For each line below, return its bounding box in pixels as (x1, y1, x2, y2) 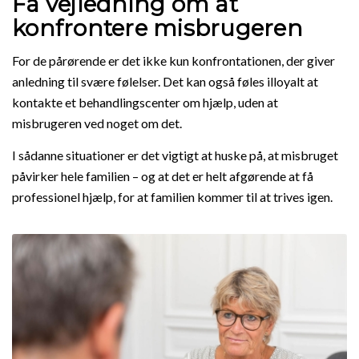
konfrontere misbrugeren (12, 14, 303, 42)
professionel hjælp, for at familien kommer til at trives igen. (12, 188, 333, 204)
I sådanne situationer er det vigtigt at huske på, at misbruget (12, 147, 338, 163)
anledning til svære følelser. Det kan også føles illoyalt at (12, 74, 318, 90)
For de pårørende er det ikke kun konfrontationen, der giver (12, 53, 335, 69)
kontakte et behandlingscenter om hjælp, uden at (12, 95, 278, 111)
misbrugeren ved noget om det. (12, 115, 182, 131)
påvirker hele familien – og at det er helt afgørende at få (12, 167, 313, 184)
